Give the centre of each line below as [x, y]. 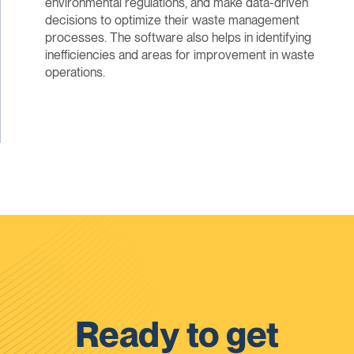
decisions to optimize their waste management [172, 21]
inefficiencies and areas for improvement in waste [179, 55]
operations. [75, 73]
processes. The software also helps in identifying [178, 38]
